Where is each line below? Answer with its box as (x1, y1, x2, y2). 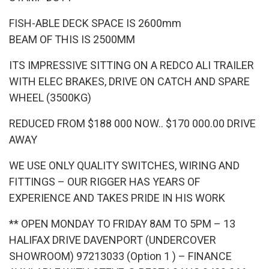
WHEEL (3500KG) (9, 91, 91, 104)
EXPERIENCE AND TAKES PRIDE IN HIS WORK (9, 191, 225, 204)
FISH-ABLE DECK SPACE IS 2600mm (9, 16, 181, 29)
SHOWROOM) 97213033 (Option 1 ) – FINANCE (9, 249, 232, 262)
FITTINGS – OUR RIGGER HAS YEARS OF (9, 175, 200, 188)
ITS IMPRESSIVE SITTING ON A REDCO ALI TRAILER (9, 58, 254, 71)
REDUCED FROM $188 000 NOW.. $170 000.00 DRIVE (9, 116, 256, 130)
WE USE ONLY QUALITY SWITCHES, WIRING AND (9, 159, 240, 172)
